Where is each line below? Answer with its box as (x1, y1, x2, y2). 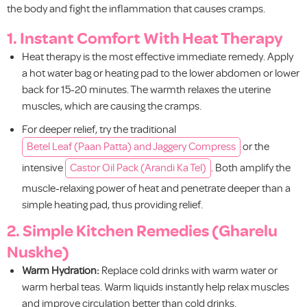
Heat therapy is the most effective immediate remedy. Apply (22, 49, 293, 63)
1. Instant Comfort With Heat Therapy (7, 26, 283, 48)
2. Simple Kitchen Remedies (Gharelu (7, 219, 278, 241)
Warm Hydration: (22, 262, 99, 277)
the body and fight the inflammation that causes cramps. (7, 1, 265, 16)
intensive (22, 160, 65, 174)
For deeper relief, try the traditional (22, 121, 176, 136)
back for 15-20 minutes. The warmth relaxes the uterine (22, 82, 271, 96)
